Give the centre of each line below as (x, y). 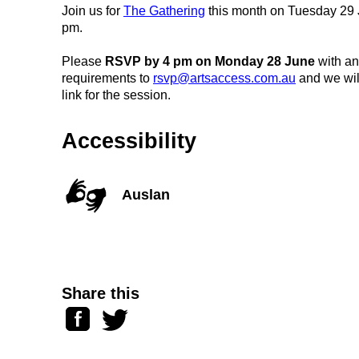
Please (83, 61)
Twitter (122, 314)
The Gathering (164, 10)
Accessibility (129, 141)
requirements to (107, 78)
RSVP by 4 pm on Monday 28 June (210, 61)
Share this (100, 293)
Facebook (96, 314)
